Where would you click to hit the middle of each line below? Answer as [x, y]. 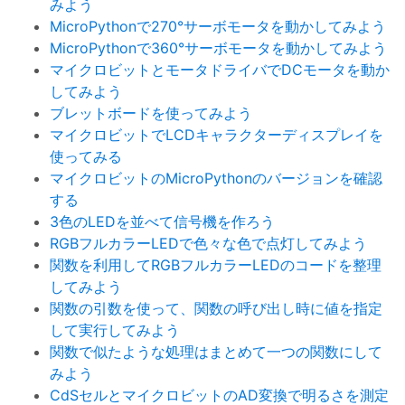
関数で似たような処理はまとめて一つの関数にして [216, 352]
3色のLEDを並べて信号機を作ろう [162, 222]
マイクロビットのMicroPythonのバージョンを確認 [216, 179]
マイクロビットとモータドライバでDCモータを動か [220, 70]
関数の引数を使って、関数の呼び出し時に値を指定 [216, 309]
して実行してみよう [115, 330]
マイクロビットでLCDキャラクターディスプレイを [217, 135]
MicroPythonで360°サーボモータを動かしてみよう [218, 48]
